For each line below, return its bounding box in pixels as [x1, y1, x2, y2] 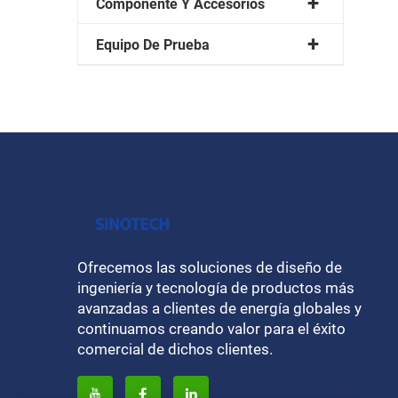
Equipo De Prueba [96, 36, 210, 53]
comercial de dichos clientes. [77, 339, 273, 358]
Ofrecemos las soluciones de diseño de [77, 258, 342, 276]
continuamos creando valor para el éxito [77, 319, 346, 338]
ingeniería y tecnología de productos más [77, 278, 354, 297]
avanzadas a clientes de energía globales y [77, 298, 362, 317]
